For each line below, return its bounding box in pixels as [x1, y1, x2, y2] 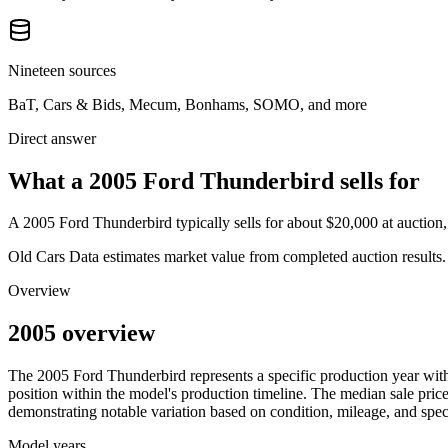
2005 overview [8, 320, 155, 347]
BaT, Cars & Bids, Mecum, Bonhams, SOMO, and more [8, 95, 367, 113]
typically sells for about [172, 214, 322, 232]
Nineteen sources [8, 61, 116, 79]
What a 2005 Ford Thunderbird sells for [8, 167, 420, 194]
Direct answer [8, 129, 96, 147]
